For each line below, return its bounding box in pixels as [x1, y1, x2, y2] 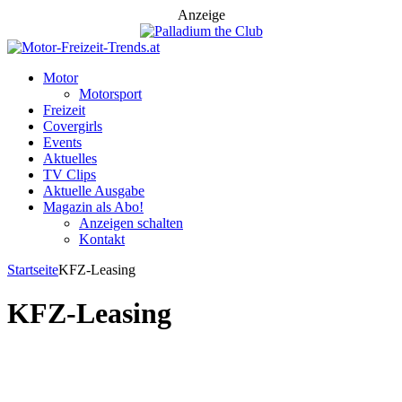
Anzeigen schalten [79, 215, 183, 231]
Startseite [7, 262, 58, 277]
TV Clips [43, 167, 96, 182]
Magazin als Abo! [43, 199, 144, 214]
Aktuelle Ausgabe [43, 183, 144, 198]
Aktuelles [43, 151, 97, 166]
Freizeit [43, 102, 85, 118]
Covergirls [43, 118, 102, 134]
